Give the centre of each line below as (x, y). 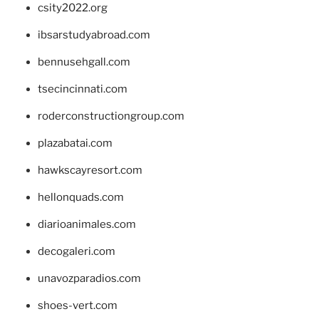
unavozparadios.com (89, 278)
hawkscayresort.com (90, 170)
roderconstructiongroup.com (111, 116)
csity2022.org (72, 8)
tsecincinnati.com (82, 89)
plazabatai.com (75, 143)
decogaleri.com (76, 251)
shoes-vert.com (77, 305)
